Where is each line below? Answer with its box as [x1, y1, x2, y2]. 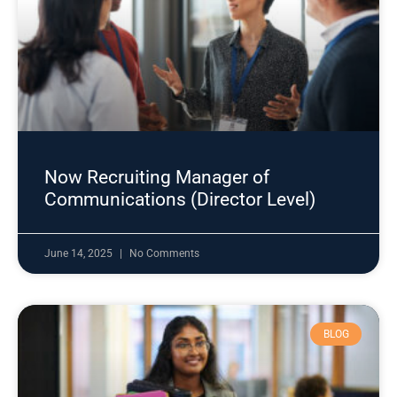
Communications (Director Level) [44, 189, 315, 210]
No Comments [129, 247, 199, 260]
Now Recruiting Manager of [44, 167, 269, 188]
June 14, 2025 [44, 247, 115, 260]
